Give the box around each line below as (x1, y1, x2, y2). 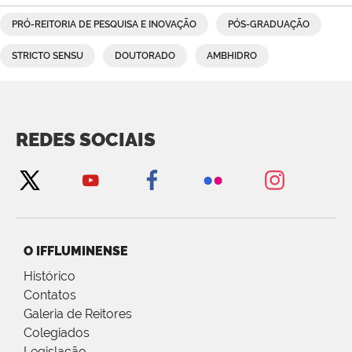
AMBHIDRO (207, 50, 257, 62)
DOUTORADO (115, 50, 175, 62)
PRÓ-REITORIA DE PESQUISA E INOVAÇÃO (12, 19, 196, 31)
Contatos (24, 288, 76, 303)
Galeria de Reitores (24, 306, 132, 322)
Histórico (24, 269, 75, 284)
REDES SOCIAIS (16, 128, 156, 152)
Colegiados (24, 325, 90, 341)
